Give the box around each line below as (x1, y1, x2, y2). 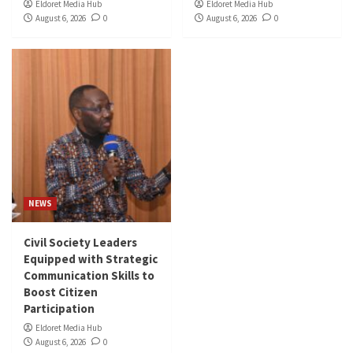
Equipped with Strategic (24, 251, 158, 267)
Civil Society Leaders (24, 235, 137, 251)
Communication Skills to (24, 268, 154, 284)
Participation (24, 301, 95, 317)
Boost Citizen (24, 284, 98, 300)
